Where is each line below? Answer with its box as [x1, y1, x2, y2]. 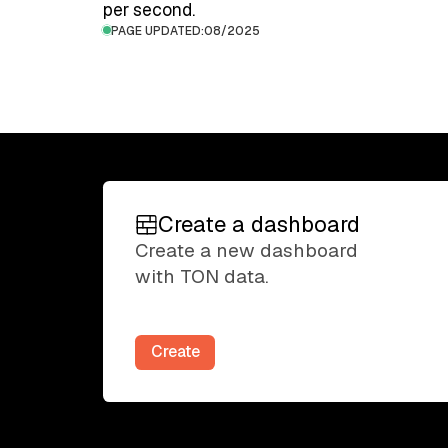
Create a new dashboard [134, 238, 358, 264]
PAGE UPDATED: [111, 22, 205, 38]
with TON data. [134, 264, 269, 290]
